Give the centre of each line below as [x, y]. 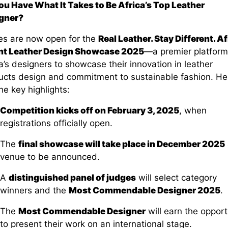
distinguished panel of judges [72, 177]
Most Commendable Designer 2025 [144, 190]
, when [193, 110]
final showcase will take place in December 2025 [121, 144]
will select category [176, 177]
